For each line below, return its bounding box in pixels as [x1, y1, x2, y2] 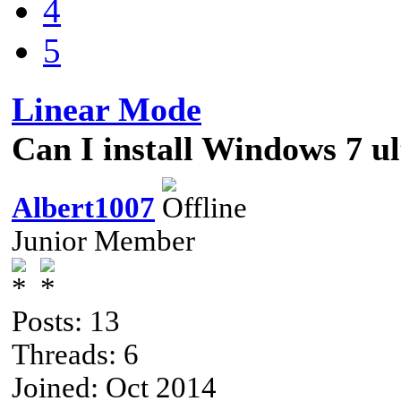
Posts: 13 [12, 304, 120, 337]
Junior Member [12, 224, 195, 257]
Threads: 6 [12, 337, 139, 371]
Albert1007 [12, 191, 155, 224]
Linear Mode [12, 90, 201, 128]
